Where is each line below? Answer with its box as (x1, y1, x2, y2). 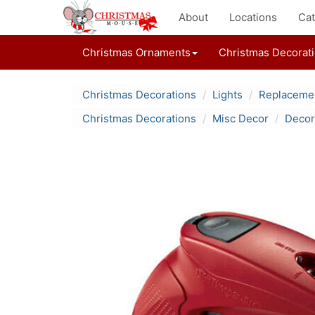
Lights (212, 88, 243, 101)
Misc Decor (212, 112, 269, 125)
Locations (229, 11, 277, 24)
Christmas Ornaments (82, 46, 191, 59)
